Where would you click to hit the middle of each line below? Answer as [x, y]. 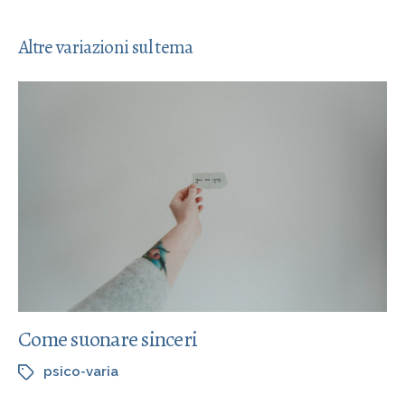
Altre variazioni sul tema [106, 47]
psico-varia [81, 372]
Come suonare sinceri [108, 339]
